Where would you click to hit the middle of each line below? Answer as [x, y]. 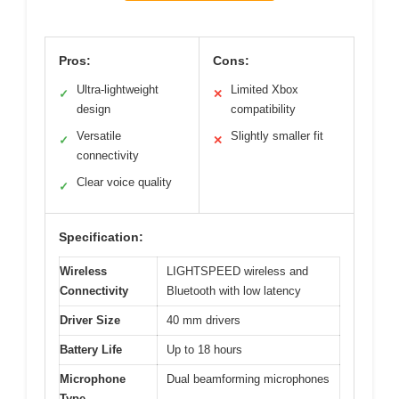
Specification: [101, 236]
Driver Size [90, 320]
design [94, 109]
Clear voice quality [124, 182]
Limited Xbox [265, 89]
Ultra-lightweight [118, 89]
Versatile [99, 135]
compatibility [263, 109]
